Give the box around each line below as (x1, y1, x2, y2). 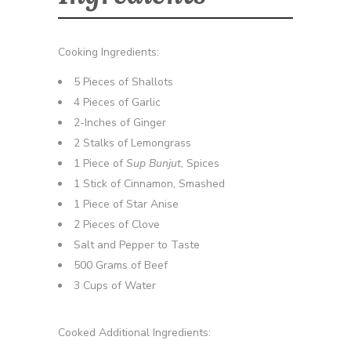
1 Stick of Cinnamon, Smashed (74, 175, 225, 191)
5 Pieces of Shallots (74, 74, 173, 89)
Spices (186, 155, 219, 171)
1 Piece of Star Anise (74, 196, 179, 212)
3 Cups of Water (74, 277, 156, 293)
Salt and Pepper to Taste (74, 237, 200, 252)
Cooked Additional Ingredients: (58, 324, 211, 340)
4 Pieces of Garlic (74, 94, 161, 110)
